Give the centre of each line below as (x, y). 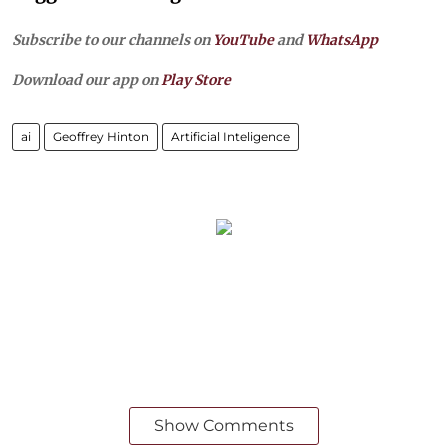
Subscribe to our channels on (112, 40)
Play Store (196, 80)
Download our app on (86, 80)
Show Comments (224, 425)
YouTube (243, 40)
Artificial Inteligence (230, 136)
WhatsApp (342, 40)
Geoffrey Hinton (101, 136)
